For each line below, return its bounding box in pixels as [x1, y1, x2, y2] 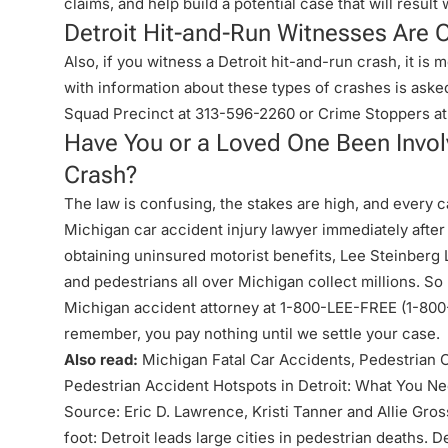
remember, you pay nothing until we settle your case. [64, 324, 440, 343]
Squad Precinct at [64, 104, 195, 123]
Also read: [64, 350, 138, 369]
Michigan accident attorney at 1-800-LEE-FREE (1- [64, 298, 419, 317]
